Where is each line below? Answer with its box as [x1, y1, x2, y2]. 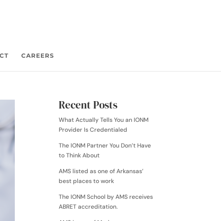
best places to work [59, 177, 114, 185]
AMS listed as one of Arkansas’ [59, 167, 144, 175]
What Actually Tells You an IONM [59, 116, 149, 124]
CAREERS [21, 52, 54, 59]
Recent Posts [59, 98, 118, 112]
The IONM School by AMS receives [59, 193, 153, 201]
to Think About [59, 151, 100, 159]
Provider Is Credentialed [59, 126, 128, 134]
